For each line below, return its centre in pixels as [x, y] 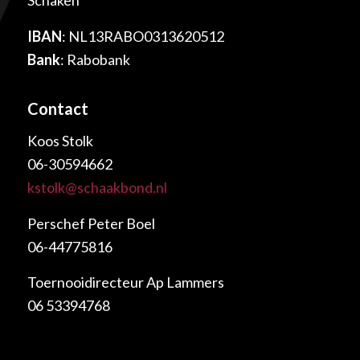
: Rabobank [95, 59]
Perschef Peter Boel [91, 223]
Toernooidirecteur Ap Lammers [125, 282]
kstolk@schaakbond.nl [97, 188]
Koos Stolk [60, 141]
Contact [57, 108]
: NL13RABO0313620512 [143, 36]
